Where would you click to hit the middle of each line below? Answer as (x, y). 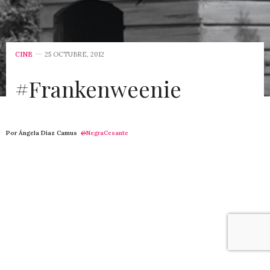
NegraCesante (107, 133)
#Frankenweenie (98, 89)
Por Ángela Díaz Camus (43, 133)
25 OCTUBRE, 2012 (74, 55)
